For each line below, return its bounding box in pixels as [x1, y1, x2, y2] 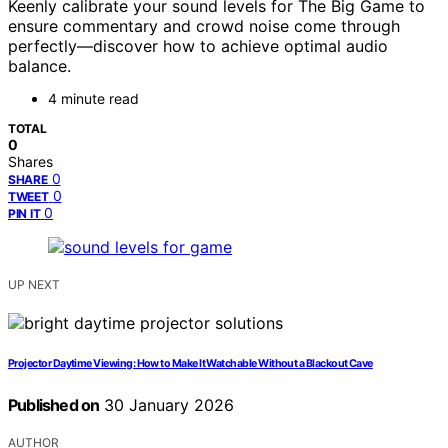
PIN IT [8, 206, 41, 222]
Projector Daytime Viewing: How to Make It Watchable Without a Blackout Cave [8, 357, 373, 371]
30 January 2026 [99, 395, 235, 416]
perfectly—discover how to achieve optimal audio [8, 36, 388, 57]
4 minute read [48, 90, 139, 108]
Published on [8, 395, 100, 416]
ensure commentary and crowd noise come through [8, 16, 400, 37]
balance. [8, 56, 71, 77]
